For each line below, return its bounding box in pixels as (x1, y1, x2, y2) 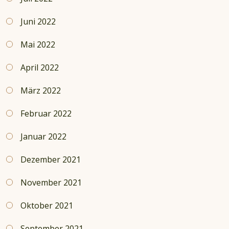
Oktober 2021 (20, 200, 73, 212)
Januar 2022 (20, 131, 66, 143)
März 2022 (20, 85, 61, 97)
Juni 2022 (20, 16, 56, 28)
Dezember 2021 (20, 154, 81, 166)
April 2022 (20, 62, 59, 74)
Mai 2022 (20, 39, 55, 51)
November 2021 (20, 177, 82, 189)
